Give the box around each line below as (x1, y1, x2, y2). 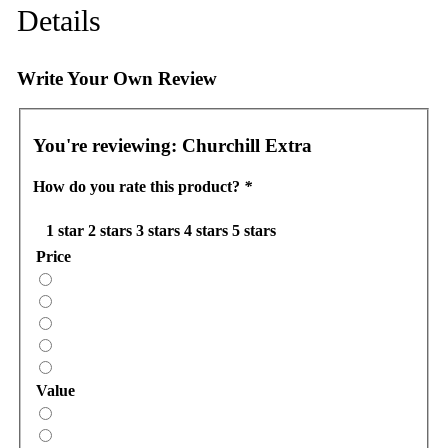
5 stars (231, 222, 276, 240)
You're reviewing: (32, 134, 182, 156)
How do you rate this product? (32, 178, 244, 196)
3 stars (135, 222, 180, 240)
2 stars (87, 222, 132, 240)
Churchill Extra (181, 134, 312, 156)
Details (16, 3, 101, 37)
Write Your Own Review (16, 67, 217, 89)
